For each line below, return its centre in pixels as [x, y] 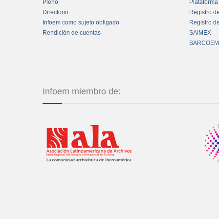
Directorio [55, 12]
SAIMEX [200, 33]
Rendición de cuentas [72, 33]
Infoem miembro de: [82, 92]
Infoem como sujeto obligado [81, 23]
